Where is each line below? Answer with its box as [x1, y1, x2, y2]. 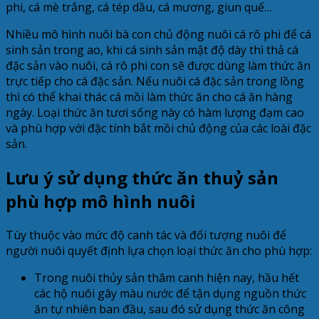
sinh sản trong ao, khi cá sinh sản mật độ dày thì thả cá [6, 41, 298, 58]
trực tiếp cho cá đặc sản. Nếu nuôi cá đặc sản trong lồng [6, 73, 304, 89]
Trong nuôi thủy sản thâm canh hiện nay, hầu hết [34, 269, 299, 286]
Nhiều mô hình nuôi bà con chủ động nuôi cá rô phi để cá [6, 26, 311, 42]
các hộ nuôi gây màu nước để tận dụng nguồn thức [34, 285, 306, 301]
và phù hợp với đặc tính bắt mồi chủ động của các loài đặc [6, 120, 311, 136]
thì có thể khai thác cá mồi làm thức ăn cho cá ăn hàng [6, 88, 293, 105]
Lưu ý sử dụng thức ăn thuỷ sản [6, 165, 278, 189]
